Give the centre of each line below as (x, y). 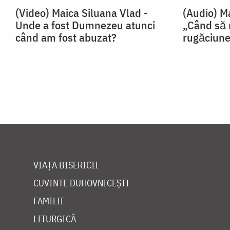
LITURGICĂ (55, 219)
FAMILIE (49, 201)
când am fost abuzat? (66, 37)
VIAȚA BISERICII (66, 165)
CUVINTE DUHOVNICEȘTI (81, 183)
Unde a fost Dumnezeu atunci (85, 25)
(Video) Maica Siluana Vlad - (82, 13)
